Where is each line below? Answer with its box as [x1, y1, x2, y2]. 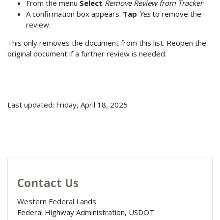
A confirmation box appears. [26, 8, 123, 19]
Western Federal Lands [17, 196, 96, 207]
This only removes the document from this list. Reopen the [7, 37, 206, 48]
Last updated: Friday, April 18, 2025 [7, 99, 128, 110]
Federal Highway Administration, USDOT [17, 207, 154, 218]
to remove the [150, 8, 201, 19]
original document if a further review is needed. [7, 48, 166, 58]
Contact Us [17, 175, 79, 191]
